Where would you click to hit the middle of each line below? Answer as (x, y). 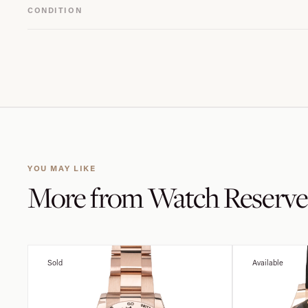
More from (88, 197)
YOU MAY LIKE (62, 168)
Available (268, 262)
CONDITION (55, 10)
